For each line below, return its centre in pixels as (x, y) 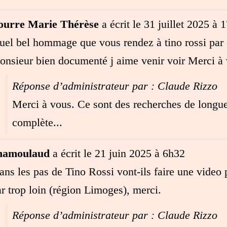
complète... (37, 122)
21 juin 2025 (121, 153)
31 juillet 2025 (175, 24)
